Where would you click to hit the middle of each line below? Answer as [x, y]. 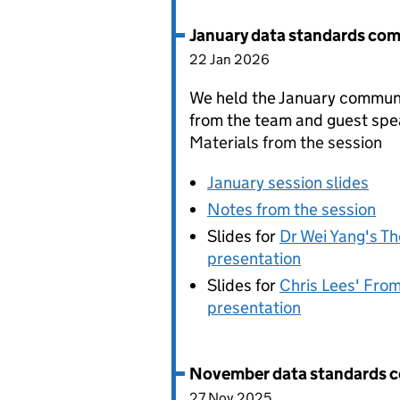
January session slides [288, 183]
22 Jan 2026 [229, 59]
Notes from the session [292, 209]
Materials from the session [286, 142]
